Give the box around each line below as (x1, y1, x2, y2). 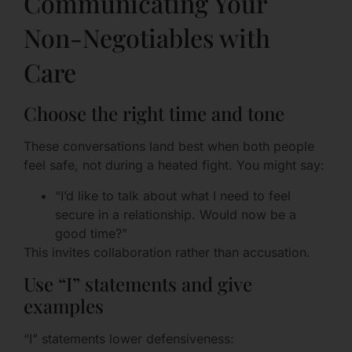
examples (24, 292, 104, 318)
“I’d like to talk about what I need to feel (55, 187, 291, 203)
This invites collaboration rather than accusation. (24, 244, 310, 260)
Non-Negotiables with (24, 20, 270, 55)
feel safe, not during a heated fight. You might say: (24, 157, 324, 174)
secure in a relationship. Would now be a (55, 206, 296, 222)
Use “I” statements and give (24, 270, 252, 296)
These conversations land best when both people (24, 138, 314, 155)
